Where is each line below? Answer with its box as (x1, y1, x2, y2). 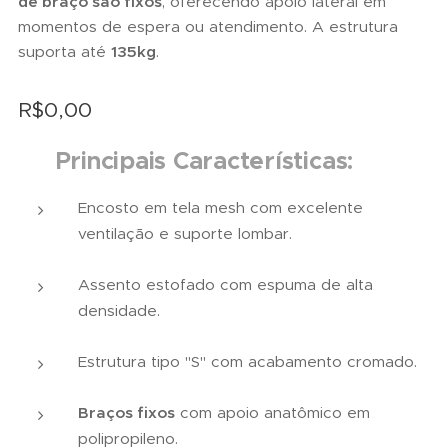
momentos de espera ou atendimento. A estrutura (18, 17, 398, 36)
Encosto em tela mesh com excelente (78, 198, 363, 217)
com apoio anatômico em (175, 403, 370, 422)
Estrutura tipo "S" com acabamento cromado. (78, 352, 417, 371)
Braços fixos (78, 403, 175, 422)
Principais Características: (54, 146, 354, 176)
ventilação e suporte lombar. (78, 224, 292, 243)
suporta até (18, 42, 111, 61)
